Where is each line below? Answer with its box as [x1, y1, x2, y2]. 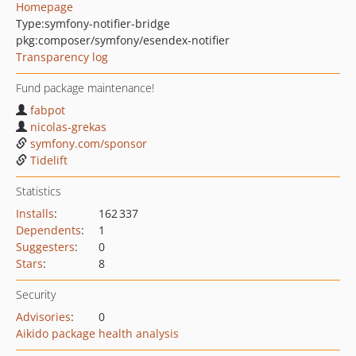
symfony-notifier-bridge [44, 16, 170, 31]
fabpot [30, 103, 65, 118]
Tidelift [30, 153, 68, 168]
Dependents [16, 222, 81, 238]
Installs [16, 206, 54, 221]
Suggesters [16, 239, 75, 254]
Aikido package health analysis [16, 326, 179, 341]
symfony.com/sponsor [30, 136, 147, 151]
